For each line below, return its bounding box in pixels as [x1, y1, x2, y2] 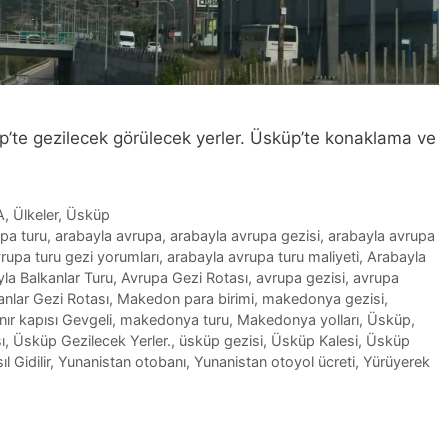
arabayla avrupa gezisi [169, 227, 320, 245]
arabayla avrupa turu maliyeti [167, 248, 359, 266]
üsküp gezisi [179, 332, 263, 350]
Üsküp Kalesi [271, 332, 358, 350]
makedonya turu [120, 311, 229, 329]
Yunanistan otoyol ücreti [194, 353, 355, 371]
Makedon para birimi [117, 290, 254, 308]
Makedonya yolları [237, 311, 359, 329]
